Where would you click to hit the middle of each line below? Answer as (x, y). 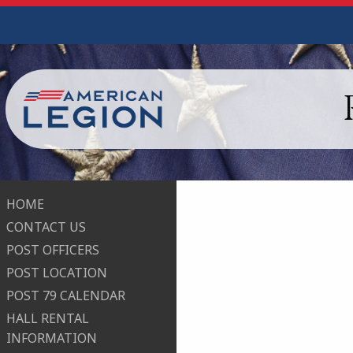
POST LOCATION (57, 273)
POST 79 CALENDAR (66, 296)
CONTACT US (46, 227)
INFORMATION (52, 338)
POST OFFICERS (53, 250)
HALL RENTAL (48, 319)
